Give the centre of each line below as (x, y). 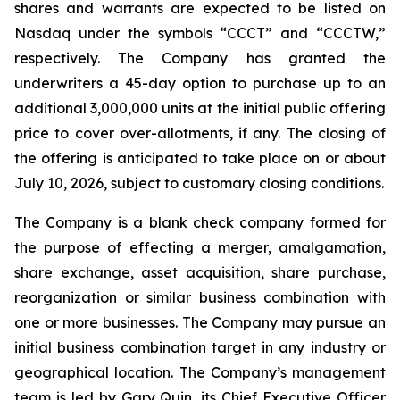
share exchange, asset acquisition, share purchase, (200, 272)
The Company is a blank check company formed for (200, 222)
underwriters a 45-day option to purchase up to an (200, 83)
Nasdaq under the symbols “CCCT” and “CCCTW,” (200, 33)
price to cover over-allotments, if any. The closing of (200, 133)
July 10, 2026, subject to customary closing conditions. (199, 183)
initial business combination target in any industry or (200, 347)
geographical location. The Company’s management (200, 372)
